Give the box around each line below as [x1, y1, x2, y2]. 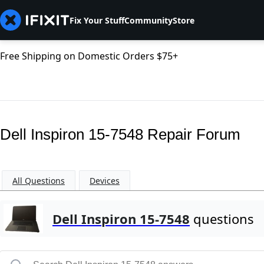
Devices [90, 175, 120, 187]
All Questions [12, 175, 65, 187]
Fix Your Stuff [70, 14, 124, 26]
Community [124, 14, 173, 26]
